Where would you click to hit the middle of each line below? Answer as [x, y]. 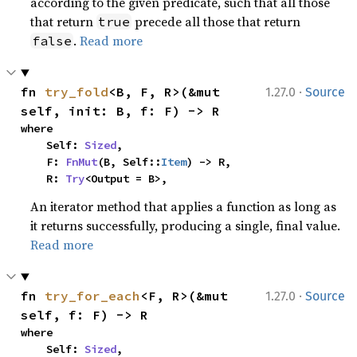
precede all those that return [216, 22]
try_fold [77, 92]
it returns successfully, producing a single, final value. [186, 226]
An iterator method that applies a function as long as [184, 206]
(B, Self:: [129, 162]
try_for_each [93, 296]
